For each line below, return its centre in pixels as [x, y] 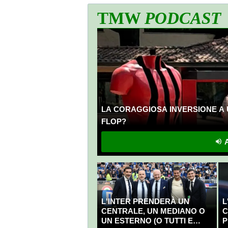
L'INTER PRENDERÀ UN [145, 202]
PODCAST [183, 18]
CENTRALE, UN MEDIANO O [153, 211]
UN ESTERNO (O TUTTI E [147, 221]
